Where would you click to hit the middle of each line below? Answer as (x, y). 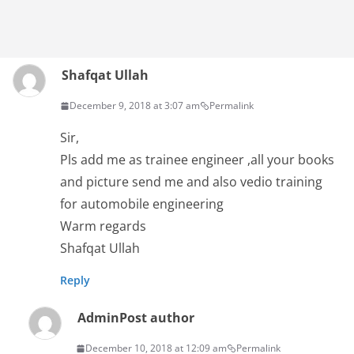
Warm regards (103, 226)
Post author (157, 318)
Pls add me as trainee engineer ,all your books (197, 160)
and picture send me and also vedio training (191, 182)
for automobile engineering (142, 204)
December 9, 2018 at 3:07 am (135, 105)
